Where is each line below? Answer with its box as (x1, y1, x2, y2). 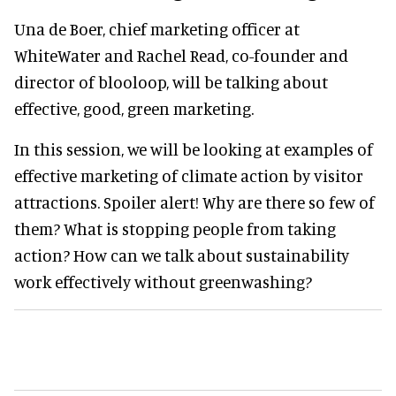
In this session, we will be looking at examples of (14, 138, 373, 159)
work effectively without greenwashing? (14, 270, 312, 292)
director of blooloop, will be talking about (14, 71, 328, 92)
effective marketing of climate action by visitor (14, 164, 363, 186)
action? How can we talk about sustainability (14, 244, 349, 265)
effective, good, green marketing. (14, 97, 254, 118)
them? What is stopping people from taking (14, 217, 336, 239)
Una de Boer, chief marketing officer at (14, 18, 300, 39)
